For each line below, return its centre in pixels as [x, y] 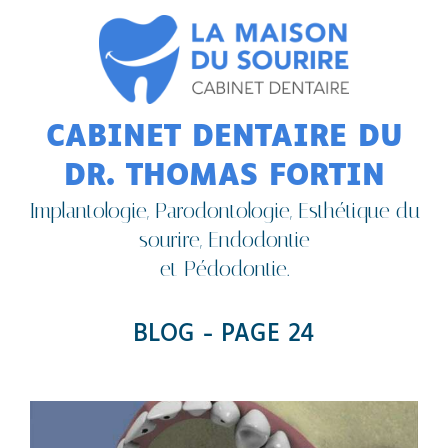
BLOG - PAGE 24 [224, 335]
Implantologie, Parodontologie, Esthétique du [224, 211]
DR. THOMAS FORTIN [224, 177]
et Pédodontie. [224, 269]
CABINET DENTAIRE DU [224, 138]
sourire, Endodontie [224, 240]
